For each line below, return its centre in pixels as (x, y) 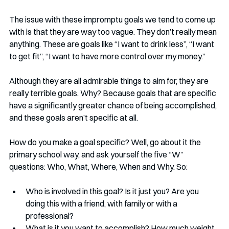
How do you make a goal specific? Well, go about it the (106, 142)
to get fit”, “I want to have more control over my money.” (108, 56)
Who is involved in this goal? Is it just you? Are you (113, 191)
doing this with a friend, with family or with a (102, 203)
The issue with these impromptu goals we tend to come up (113, 19)
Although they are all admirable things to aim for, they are (110, 81)
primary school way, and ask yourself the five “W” (97, 154)
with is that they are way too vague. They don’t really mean (114, 32)
